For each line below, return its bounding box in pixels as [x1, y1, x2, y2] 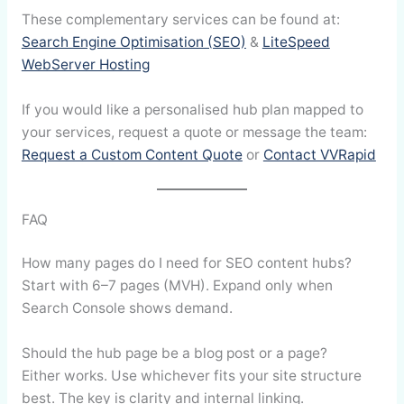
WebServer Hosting [21, 56, 150, 74]
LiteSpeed [262, 33, 330, 51]
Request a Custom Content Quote [21, 146, 243, 164]
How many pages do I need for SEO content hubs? [21, 254, 352, 272]
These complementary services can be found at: [21, 11, 340, 29]
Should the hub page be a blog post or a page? [21, 344, 327, 362]
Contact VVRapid [262, 146, 376, 164]
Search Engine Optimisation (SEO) [21, 33, 246, 51]
